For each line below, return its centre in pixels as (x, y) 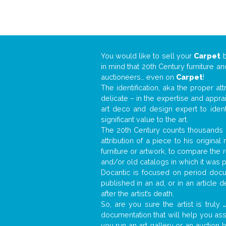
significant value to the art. (144, 120)
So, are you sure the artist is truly (162, 204)
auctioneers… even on (138, 77)
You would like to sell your (147, 56)
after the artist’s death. (137, 194)
